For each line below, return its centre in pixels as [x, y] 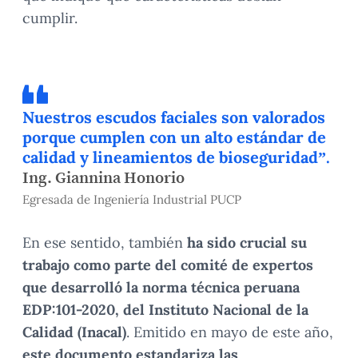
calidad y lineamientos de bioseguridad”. [176, 157]
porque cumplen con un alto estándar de [174, 137]
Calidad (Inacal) [74, 332]
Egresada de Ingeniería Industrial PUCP [132, 200]
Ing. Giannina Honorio [103, 178]
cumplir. [50, 18]
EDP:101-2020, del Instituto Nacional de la [165, 310]
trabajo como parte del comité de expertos [168, 265]
